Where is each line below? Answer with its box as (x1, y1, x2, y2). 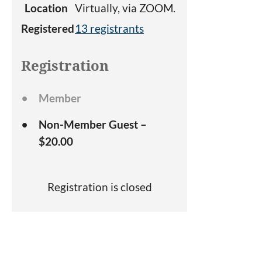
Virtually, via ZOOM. (75, 1, 175, 15)
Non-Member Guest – (39, 118, 147, 132)
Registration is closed (47, 180, 152, 194)
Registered (21, 22, 74, 35)
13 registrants (75, 22, 144, 35)
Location (25, 1, 68, 15)
